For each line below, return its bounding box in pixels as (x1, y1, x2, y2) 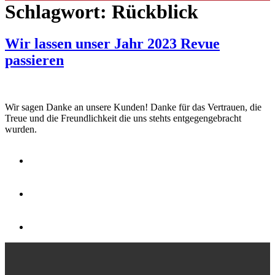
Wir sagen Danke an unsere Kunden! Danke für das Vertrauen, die (5, 101, 261, 112)
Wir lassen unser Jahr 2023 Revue (5, 36, 220, 52)
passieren (5, 52, 64, 69)
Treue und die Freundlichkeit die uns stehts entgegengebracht (5, 112, 241, 123)
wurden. (5, 123, 37, 134)
